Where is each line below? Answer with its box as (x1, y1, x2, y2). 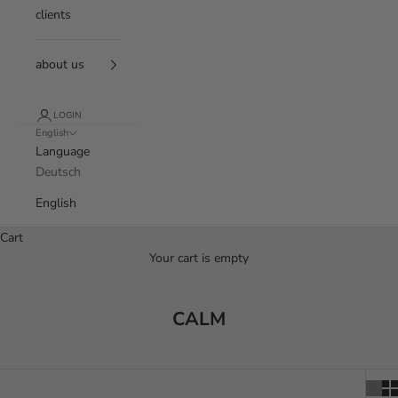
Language (36, 143, 90, 160)
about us (36, 56, 84, 73)
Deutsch (36, 163, 81, 180)
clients (36, 6, 71, 23)
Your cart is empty (149, 250, 249, 267)
